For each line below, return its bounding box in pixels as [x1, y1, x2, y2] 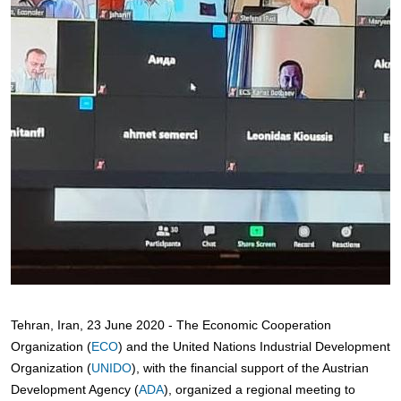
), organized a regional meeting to [164, 382, 355, 397]
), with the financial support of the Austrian [132, 361, 369, 376]
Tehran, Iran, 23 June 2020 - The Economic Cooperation [11, 318, 331, 333]
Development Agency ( [11, 382, 139, 397]
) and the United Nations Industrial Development [118, 339, 390, 354]
